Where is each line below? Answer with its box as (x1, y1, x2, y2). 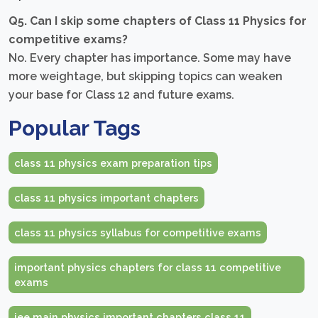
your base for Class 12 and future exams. (9, 88, 234, 102)
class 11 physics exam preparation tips (14, 157, 212, 170)
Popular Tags (9, 116, 141, 141)
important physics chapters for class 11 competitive (14, 261, 281, 274)
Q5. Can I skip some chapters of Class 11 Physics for (9, 14, 307, 28)
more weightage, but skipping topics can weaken (9, 70, 283, 84)
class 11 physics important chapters (14, 192, 199, 204)
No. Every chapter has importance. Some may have (9, 51, 291, 65)
